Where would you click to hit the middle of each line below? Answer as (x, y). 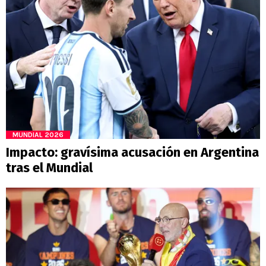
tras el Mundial (49, 168)
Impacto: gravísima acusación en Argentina (132, 153)
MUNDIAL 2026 (38, 135)
